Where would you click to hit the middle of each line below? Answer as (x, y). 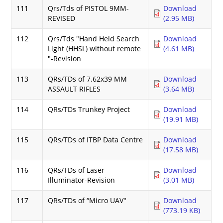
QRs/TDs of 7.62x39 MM (88, 79)
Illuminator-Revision (82, 180)
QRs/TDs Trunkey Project (89, 109)
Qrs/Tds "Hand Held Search (94, 38)
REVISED (62, 18)
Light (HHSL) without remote (95, 48)
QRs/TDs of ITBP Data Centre (96, 139)
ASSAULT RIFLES (74, 89)
